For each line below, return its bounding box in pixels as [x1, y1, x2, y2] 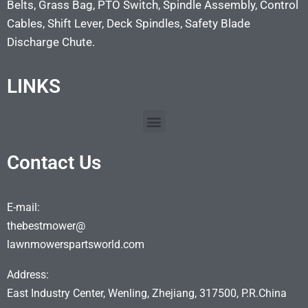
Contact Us [7, 151, 101, 175]
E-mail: [7, 201, 40, 214]
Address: [7, 268, 49, 282]
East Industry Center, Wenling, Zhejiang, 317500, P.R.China [7, 287, 287, 300]
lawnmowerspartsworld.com [7, 238, 144, 252]
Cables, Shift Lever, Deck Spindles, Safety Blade [7, 16, 250, 31]
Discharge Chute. [7, 35, 95, 49]
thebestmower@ [7, 219, 85, 233]
